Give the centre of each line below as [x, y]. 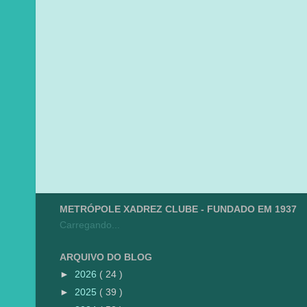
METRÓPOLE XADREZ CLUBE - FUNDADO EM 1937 [178, 210]
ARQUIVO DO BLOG [106, 257]
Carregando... [90, 225]
